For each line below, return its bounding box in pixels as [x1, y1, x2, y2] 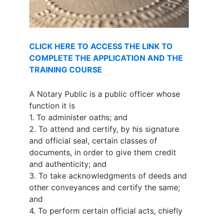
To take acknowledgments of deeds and [38, 170, 187, 181]
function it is [29, 100, 80, 110]
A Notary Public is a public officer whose [29, 89, 180, 99]
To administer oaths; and [36, 112, 127, 122]
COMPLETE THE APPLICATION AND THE [29, 53, 183, 63]
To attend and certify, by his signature [38, 124, 179, 134]
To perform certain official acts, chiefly [38, 205, 182, 216]
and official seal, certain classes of [29, 135, 157, 145]
